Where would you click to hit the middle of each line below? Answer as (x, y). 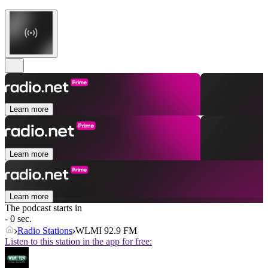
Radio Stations (45, 231)
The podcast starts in (43, 208)
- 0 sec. (18, 219)
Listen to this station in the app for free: (78, 242)
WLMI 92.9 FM (106, 231)
